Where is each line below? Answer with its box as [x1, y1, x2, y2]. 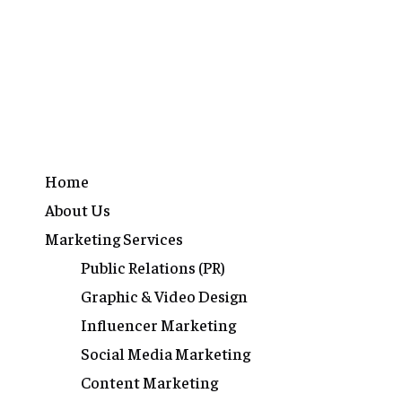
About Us [44, 199, 110, 221]
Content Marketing [80, 371, 218, 393]
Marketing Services [44, 228, 183, 249]
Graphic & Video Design [80, 285, 248, 307]
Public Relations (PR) [80, 257, 225, 278]
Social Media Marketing [80, 343, 250, 364]
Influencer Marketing [80, 314, 236, 336]
